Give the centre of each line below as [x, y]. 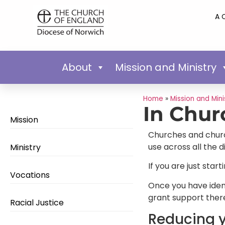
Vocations [30, 175]
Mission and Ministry [165, 67]
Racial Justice [38, 203]
